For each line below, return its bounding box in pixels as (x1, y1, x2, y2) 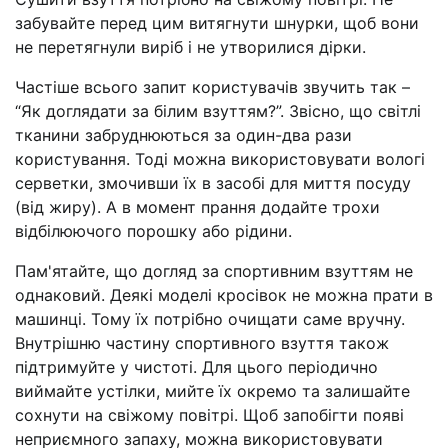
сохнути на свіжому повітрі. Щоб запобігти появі (15, 404, 404, 425)
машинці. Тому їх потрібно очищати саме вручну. (15, 308, 405, 329)
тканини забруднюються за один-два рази (15, 124, 352, 145)
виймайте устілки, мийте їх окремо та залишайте (15, 380, 410, 401)
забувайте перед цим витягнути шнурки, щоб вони (15, 12, 419, 33)
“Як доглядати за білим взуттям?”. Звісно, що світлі (15, 100, 421, 121)
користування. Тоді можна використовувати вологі (15, 148, 425, 169)
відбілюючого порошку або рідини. (15, 220, 292, 241)
